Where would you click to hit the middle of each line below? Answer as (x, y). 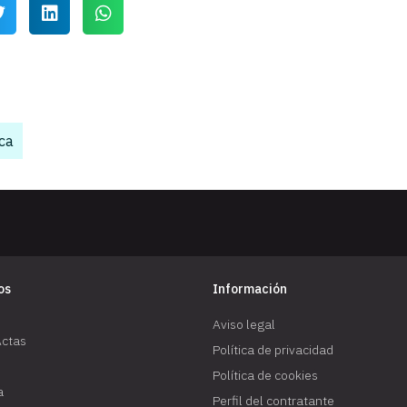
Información (250, 288)
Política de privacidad (273, 349)
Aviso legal (244, 324)
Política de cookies (265, 375)
